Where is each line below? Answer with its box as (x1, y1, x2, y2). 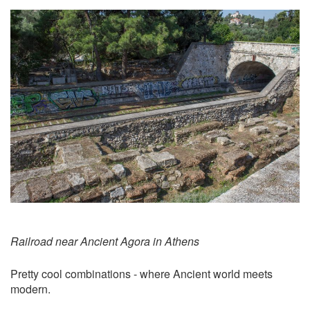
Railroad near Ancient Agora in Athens (10, 233, 199, 250)
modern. (10, 281, 51, 298)
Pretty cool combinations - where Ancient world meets (10, 266, 273, 282)
